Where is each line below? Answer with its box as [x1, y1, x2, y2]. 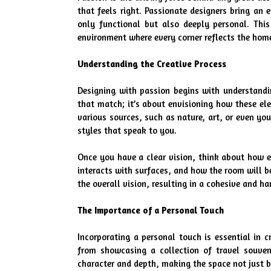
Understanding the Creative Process [77, 58, 226, 69]
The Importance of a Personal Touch [77, 204, 224, 215]
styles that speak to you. [77, 125, 177, 135]
